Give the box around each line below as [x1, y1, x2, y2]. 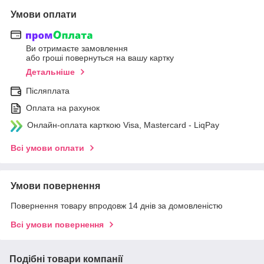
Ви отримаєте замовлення [26, 44, 128, 54]
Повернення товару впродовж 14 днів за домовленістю [11, 201, 223, 211]
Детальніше [26, 67, 75, 77]
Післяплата [26, 86, 70, 96]
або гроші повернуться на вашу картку [26, 53, 174, 63]
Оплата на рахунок [26, 103, 100, 113]
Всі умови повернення [11, 220, 104, 230]
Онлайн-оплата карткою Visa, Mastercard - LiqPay [27, 120, 219, 130]
